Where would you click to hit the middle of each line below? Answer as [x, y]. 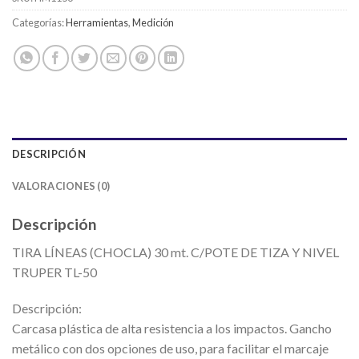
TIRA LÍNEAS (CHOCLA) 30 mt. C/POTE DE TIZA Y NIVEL [175, 252]
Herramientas [97, 22]
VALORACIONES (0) [61, 186]
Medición [153, 22]
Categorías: [39, 22]
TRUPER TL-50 [54, 272]
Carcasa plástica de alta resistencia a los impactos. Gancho [172, 329]
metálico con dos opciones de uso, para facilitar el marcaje [170, 349]
